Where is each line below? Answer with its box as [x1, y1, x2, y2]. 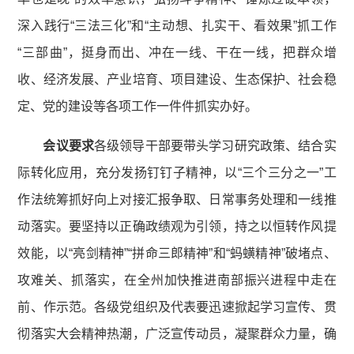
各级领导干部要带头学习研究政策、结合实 [93, 139, 337, 153]
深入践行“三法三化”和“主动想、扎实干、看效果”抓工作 [17, 19, 337, 33]
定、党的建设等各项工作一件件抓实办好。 [17, 100, 258, 114]
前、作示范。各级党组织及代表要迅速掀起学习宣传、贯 [17, 300, 337, 314]
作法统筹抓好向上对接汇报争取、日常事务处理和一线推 [17, 193, 337, 207]
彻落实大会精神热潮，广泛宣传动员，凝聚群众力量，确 [17, 327, 337, 341]
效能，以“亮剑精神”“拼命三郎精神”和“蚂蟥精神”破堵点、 [17, 247, 337, 261]
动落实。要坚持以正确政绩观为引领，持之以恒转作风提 [17, 220, 337, 234]
